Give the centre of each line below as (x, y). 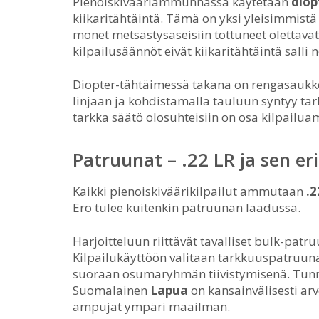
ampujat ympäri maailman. (151, 307)
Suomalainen (111, 290)
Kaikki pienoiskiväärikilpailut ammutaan (189, 191)
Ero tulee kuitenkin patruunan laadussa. (187, 208)
